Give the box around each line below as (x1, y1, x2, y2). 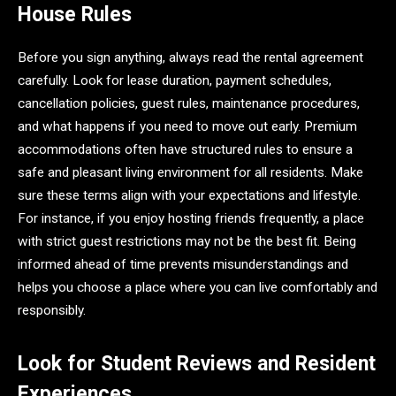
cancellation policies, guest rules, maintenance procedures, (18, 95, 360, 111)
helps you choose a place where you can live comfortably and (18, 278, 377, 295)
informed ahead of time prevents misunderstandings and (18, 255, 348, 272)
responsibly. (18, 301, 86, 318)
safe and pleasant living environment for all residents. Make (18, 164, 363, 180)
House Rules (18, 3, 132, 27)
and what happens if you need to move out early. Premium (18, 118, 357, 134)
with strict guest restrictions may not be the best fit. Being (18, 232, 356, 249)
